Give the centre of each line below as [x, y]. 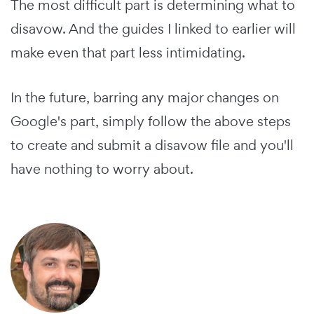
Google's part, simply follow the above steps [151, 122]
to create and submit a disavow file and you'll [152, 145]
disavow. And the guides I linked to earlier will [153, 29]
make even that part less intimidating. [128, 53]
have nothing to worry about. [102, 169]
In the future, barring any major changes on [145, 98]
